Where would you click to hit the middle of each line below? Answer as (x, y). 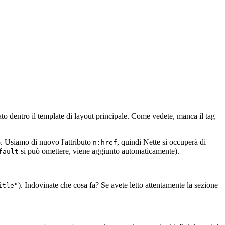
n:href (105, 142)
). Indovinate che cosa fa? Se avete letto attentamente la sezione (118, 185)
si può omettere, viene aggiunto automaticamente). (99, 151)
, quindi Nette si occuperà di (161, 142)
